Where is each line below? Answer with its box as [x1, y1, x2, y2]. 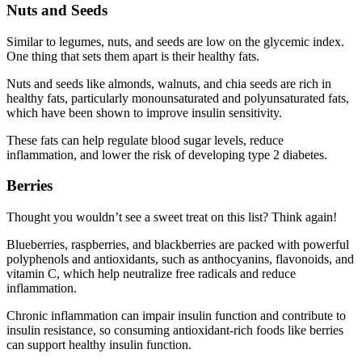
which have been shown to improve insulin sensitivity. [6, 105, 282, 120]
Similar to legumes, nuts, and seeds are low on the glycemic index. [6, 34, 344, 48]
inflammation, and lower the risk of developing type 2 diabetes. [6, 147, 327, 162]
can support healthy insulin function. [6, 338, 192, 351]
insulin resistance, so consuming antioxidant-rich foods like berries [6, 323, 343, 337]
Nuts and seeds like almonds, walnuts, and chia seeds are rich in [6, 76, 331, 90]
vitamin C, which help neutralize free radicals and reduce [6, 267, 296, 280]
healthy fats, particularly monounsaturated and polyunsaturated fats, [6, 90, 349, 105]
